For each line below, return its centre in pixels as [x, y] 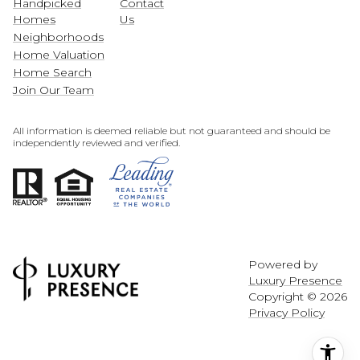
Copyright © [284, 296]
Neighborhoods [58, 37]
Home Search [52, 73]
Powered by [283, 264]
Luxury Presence [295, 280]
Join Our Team [53, 90]
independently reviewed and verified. [96, 143]
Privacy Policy [286, 312]
